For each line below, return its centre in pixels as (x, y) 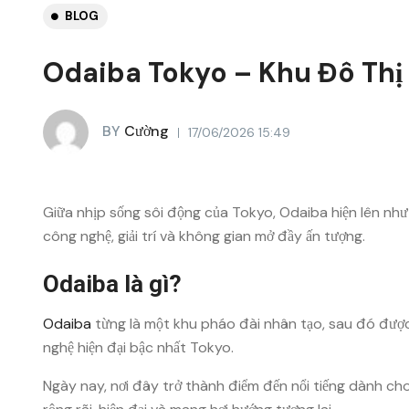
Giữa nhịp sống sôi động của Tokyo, (161, 212)
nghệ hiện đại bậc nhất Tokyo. (138, 347)
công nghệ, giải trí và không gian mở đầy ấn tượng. (204, 236)
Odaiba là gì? (112, 284)
